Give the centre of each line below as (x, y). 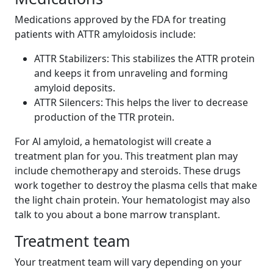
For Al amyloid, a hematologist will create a (113, 142)
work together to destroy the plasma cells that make (136, 186)
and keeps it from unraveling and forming (131, 73)
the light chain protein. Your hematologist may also (133, 200)
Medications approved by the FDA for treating (120, 20)
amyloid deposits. (75, 88)
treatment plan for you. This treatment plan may (126, 156)
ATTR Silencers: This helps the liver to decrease (141, 103)
